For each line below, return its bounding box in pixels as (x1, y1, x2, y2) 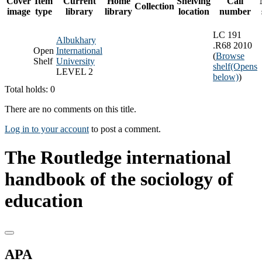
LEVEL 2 (56, 66, 93, 77)
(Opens (230, 61, 257, 71)
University (56, 56, 95, 66)
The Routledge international (5, 147, 231, 168)
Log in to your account (5, 123, 89, 134)
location (178, 6, 209, 16)
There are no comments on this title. (5, 104, 136, 114)
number (219, 6, 251, 16)
